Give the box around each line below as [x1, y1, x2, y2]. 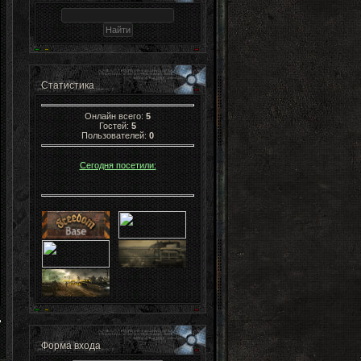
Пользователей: [81, 130, 149, 140]
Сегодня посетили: [79, 160, 156, 171]
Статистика [41, 80, 94, 91]
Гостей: [99, 120, 131, 131]
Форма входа [41, 340, 101, 351]
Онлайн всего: [85, 110, 146, 121]
